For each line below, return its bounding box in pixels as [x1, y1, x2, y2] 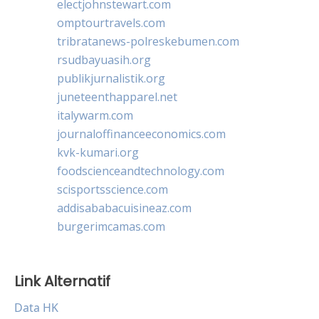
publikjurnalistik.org [57, 70, 165, 86]
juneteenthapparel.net [57, 88, 177, 105]
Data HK [14, 299, 58, 315]
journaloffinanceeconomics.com [57, 125, 226, 142]
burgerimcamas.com [57, 218, 165, 234]
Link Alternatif [14, 271, 110, 291]
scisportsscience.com [57, 181, 168, 197]
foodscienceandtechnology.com [57, 162, 224, 179]
